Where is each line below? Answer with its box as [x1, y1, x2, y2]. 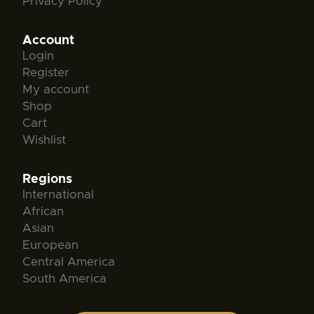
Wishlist [22, 133, 66, 146]
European [22, 238, 78, 251]
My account [22, 83, 89, 95]
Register [22, 66, 69, 78]
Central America [22, 255, 115, 268]
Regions [22, 172, 72, 186]
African [22, 205, 64, 217]
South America [22, 272, 107, 285]
